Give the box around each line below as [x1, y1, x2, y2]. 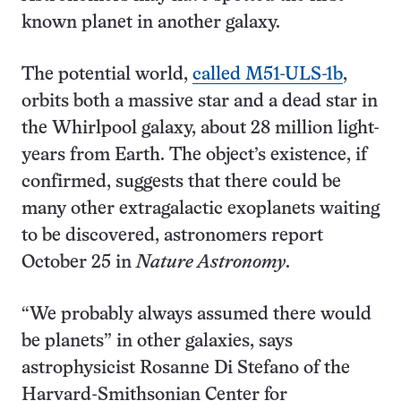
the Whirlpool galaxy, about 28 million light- [21, 120, 380, 137]
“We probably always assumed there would [21, 306, 371, 323]
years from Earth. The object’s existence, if [21, 147, 367, 164]
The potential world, [21, 66, 192, 83]
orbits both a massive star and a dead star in [21, 93, 378, 110]
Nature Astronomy [136, 254, 286, 271]
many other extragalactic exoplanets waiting [21, 200, 380, 218]
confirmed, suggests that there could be [21, 174, 341, 191]
